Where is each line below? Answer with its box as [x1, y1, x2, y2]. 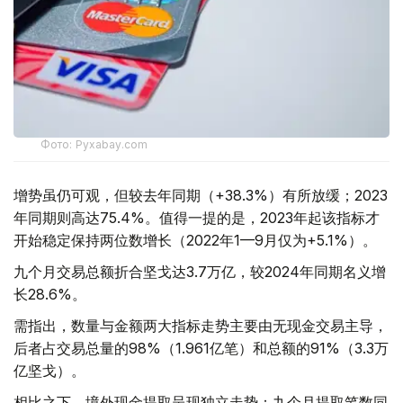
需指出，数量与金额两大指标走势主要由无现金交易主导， [13, 317, 388, 336]
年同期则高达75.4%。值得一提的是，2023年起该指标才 [13, 209, 380, 228]
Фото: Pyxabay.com [40, 138, 148, 152]
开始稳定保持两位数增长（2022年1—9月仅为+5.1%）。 [13, 231, 377, 250]
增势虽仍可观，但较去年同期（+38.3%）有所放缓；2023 [13, 186, 388, 205]
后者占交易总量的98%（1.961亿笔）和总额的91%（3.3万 [13, 339, 389, 358]
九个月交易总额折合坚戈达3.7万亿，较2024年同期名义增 [13, 263, 386, 282]
